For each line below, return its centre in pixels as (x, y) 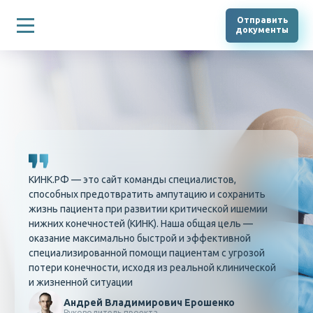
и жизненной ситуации (81, 282)
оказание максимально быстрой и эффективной (140, 238)
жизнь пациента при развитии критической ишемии (148, 209)
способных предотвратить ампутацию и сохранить (147, 194)
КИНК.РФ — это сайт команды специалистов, (132, 180)
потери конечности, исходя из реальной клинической (152, 268)
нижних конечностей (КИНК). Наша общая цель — (141, 224)
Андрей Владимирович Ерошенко (149, 303)
